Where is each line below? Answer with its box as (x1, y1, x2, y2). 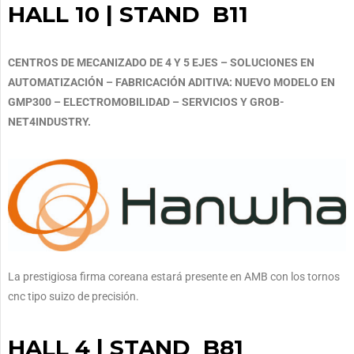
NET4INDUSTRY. (8, 115, 91, 129)
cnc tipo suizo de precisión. (8, 289, 139, 303)
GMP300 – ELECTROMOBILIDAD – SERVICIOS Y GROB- (8, 96, 284, 109)
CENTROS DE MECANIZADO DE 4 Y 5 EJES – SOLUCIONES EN (8, 56, 314, 70)
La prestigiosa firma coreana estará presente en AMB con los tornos (8, 269, 340, 283)
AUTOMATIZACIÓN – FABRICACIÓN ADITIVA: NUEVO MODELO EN (8, 76, 335, 89)
